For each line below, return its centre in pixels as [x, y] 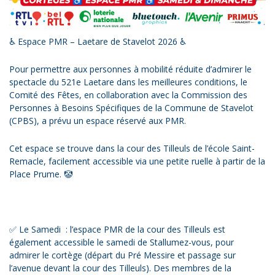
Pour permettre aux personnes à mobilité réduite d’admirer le [130, 69]
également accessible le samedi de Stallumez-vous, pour [122, 242]
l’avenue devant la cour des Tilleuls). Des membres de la [120, 268]
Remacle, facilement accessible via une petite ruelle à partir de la [137, 161]
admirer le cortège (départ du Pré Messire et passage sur [122, 255]
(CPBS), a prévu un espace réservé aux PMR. [98, 120]
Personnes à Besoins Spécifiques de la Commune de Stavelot [131, 107]
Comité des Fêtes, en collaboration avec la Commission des [128, 95]
